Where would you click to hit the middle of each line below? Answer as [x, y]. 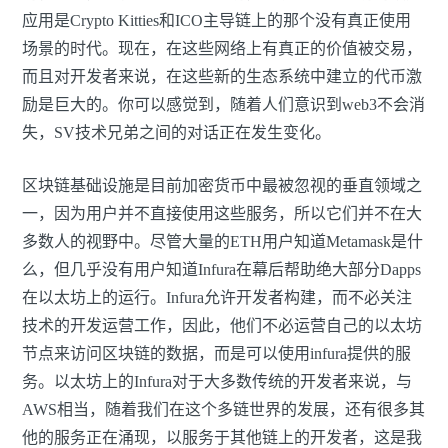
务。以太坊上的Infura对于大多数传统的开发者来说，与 [217, 382]
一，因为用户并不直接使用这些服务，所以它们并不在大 [222, 214]
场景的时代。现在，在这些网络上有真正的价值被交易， [222, 49]
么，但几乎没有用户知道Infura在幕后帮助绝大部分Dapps [221, 270]
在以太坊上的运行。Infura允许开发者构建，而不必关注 [217, 298]
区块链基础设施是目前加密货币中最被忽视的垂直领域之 [222, 186]
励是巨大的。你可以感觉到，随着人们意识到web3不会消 [223, 105]
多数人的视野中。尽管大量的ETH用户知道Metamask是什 [222, 242]
